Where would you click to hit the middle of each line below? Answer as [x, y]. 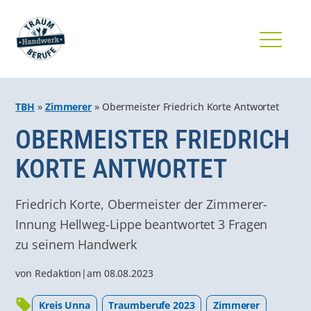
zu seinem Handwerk [76, 244]
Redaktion [58, 273]
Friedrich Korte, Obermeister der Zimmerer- [142, 203]
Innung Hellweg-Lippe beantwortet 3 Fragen [142, 224]
